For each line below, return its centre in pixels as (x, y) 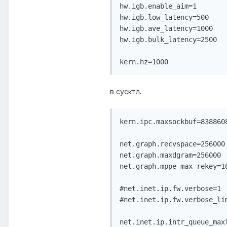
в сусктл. (126, 92)
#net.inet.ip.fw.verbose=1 (170, 189)
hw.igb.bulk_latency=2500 (168, 40)
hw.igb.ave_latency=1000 (166, 29)
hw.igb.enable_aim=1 (158, 6)
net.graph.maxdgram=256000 (170, 155)
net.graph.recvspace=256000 (172, 144)
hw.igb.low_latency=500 (164, 17)
